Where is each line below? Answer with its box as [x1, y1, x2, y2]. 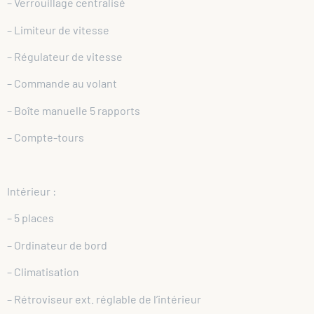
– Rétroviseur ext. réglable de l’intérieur [7, 292, 201, 306]
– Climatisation [7, 265, 79, 279]
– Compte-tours [7, 130, 84, 144]
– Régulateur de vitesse [7, 50, 123, 63]
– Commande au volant [7, 76, 117, 90]
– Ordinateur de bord [7, 238, 107, 252]
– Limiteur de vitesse [7, 22, 109, 36]
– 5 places [7, 211, 54, 225]
